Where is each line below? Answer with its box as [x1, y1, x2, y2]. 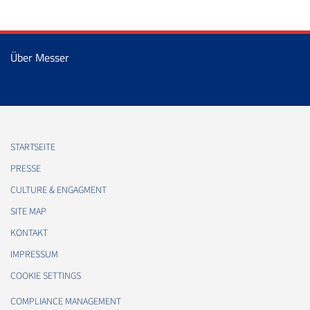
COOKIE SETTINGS [10, 268, 81, 283]
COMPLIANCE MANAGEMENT [10, 294, 121, 309]
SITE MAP [10, 204, 46, 219]
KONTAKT [10, 226, 48, 240]
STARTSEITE [10, 140, 55, 154]
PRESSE [10, 161, 41, 176]
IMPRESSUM [10, 247, 58, 262]
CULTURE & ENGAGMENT [10, 183, 107, 197]
